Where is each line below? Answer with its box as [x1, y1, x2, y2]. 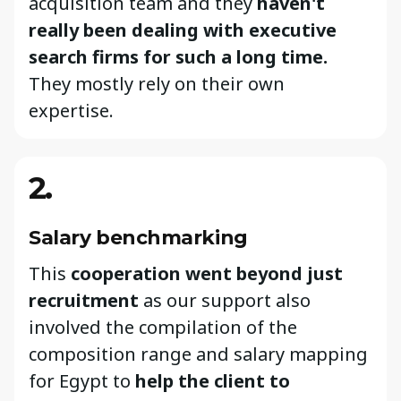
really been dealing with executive [29, 18, 337, 43]
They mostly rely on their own [29, 72, 285, 97]
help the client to [135, 368, 290, 393]
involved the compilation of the [29, 314, 297, 339]
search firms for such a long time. [29, 45, 328, 70]
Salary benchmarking [29, 225, 248, 249]
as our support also [139, 287, 311, 312]
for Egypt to [29, 368, 135, 393]
